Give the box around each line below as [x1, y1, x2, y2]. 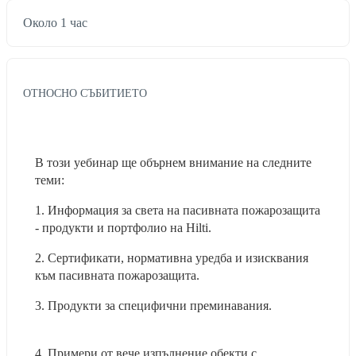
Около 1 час [23, 16, 87, 30]
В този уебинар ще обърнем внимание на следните [35, 155, 311, 169]
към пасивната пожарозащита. [35, 268, 260, 282]
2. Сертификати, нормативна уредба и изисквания [35, 250, 308, 265]
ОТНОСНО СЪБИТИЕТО [23, 86, 147, 99]
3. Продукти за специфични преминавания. [35, 298, 319, 312]
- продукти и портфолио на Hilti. [35, 220, 253, 234]
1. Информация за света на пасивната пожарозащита [35, 203, 320, 217]
